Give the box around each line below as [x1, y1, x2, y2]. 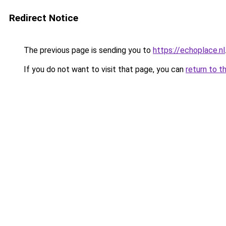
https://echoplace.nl [153, 45, 225, 55]
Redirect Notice [9, 12, 78, 24]
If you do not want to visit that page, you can [22, 65, 186, 74]
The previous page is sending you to [22, 45, 153, 55]
